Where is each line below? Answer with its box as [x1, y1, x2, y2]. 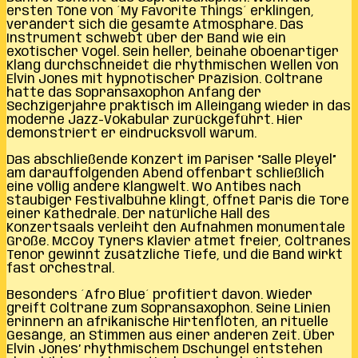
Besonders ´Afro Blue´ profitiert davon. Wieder [6, 288, 312, 302]
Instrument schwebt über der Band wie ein [6, 31, 286, 46]
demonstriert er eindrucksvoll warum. [6, 126, 257, 141]
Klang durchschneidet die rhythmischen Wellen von [6, 58, 339, 73]
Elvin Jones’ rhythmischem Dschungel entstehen [6, 342, 323, 356]
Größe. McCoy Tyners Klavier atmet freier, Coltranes [6, 234, 351, 249]
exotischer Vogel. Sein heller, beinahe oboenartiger [6, 45, 339, 59]
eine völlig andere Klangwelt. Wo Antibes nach [6, 180, 301, 194]
